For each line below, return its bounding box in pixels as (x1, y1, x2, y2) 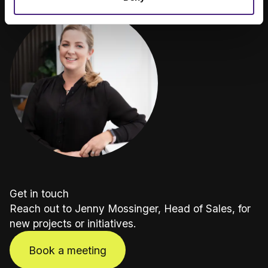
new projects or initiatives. (10, 217, 136, 230)
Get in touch (10, 187, 69, 200)
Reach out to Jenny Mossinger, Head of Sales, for (10, 202, 251, 215)
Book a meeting (29, 243, 106, 257)
